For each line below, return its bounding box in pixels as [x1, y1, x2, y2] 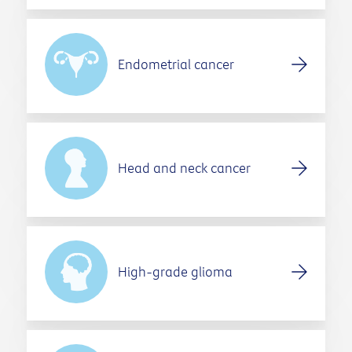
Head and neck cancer [117, 159, 251, 178]
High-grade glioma [117, 262, 233, 281]
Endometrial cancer [117, 55, 234, 74]
